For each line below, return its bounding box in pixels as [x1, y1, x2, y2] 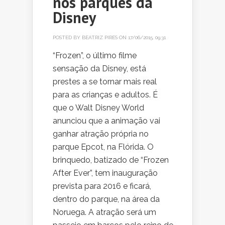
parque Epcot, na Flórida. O [53, 142, 154, 152]
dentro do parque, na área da [53, 194, 160, 204]
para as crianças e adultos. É [53, 90, 158, 100]
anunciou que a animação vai [53, 116, 160, 126]
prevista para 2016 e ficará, [53, 181, 151, 191]
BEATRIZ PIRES [82, 35, 118, 41]
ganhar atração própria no [53, 129, 149, 139]
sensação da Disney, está [53, 64, 146, 74]
